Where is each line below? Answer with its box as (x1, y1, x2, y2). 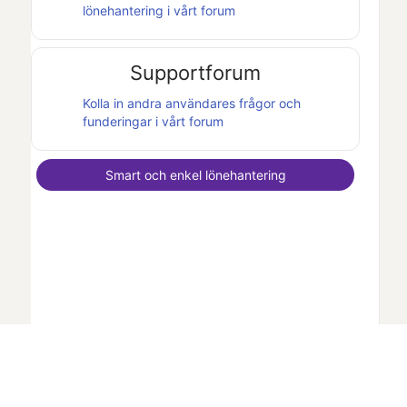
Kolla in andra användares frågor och (83, 95, 301, 112)
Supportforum (130, 61, 262, 85)
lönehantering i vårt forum (83, 2, 235, 18)
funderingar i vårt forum (83, 114, 223, 130)
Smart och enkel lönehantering (104, 166, 286, 183)
